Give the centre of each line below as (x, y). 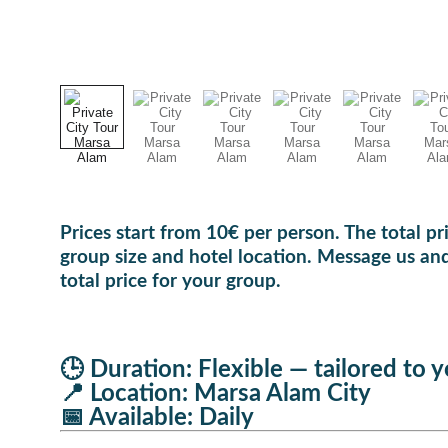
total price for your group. (170, 281)
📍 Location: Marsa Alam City (215, 394)
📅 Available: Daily (157, 418)
